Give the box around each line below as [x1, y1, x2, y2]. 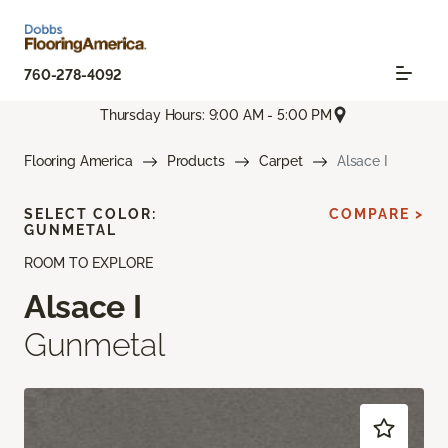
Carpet [258, 153, 303, 170]
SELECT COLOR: [24, 206, 157, 223]
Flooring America [24, 153, 133, 170]
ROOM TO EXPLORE [24, 255, 153, 272]
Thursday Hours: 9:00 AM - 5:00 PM [99, 106, 333, 123]
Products [166, 153, 225, 170]
